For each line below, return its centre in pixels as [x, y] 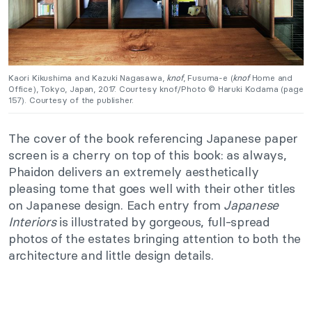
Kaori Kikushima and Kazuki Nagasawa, [88, 77]
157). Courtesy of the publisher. [71, 100]
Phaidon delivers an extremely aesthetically [134, 171]
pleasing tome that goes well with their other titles [152, 188]
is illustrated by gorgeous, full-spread [163, 221]
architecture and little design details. [111, 255]
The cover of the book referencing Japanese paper [153, 138]
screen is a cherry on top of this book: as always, [148, 155]
